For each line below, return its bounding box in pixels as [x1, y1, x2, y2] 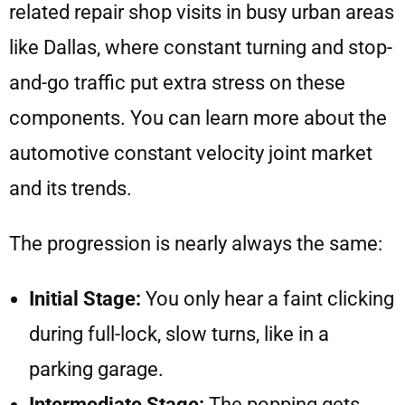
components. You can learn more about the [9, 107, 387, 130]
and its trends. [9, 177, 132, 201]
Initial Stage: [29, 287, 141, 311]
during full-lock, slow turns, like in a [29, 323, 329, 346]
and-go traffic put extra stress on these [9, 71, 345, 95]
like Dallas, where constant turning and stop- [9, 36, 392, 60]
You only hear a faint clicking [141, 287, 394, 311]
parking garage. [29, 358, 164, 381]
